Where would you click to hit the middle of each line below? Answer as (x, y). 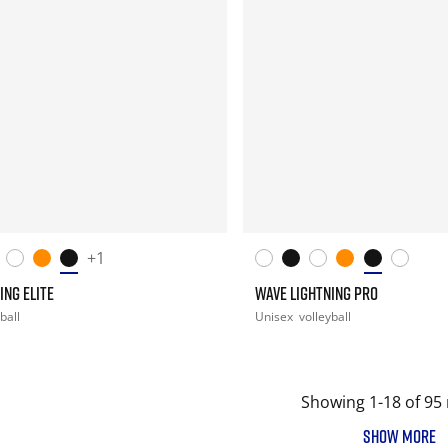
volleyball (324, 316)
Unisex (275, 316)
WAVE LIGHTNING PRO (316, 292)
